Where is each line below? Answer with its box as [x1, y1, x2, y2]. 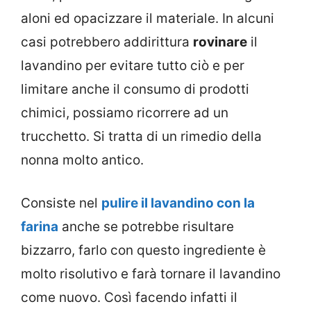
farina [21, 219, 58, 235]
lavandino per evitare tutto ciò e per [21, 57, 244, 74]
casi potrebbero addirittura [21, 33, 193, 50]
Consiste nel [21, 195, 101, 212]
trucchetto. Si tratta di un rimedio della [21, 128, 262, 144]
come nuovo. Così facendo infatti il [21, 289, 237, 306]
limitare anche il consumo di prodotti [21, 81, 249, 97]
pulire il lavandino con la [101, 195, 255, 212]
